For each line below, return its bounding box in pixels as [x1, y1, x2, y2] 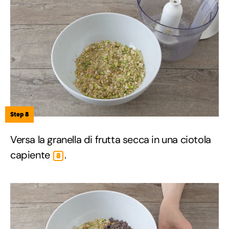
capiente [10, 148, 53, 162]
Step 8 [10, 110, 29, 119]
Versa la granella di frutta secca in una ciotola [10, 133, 211, 147]
